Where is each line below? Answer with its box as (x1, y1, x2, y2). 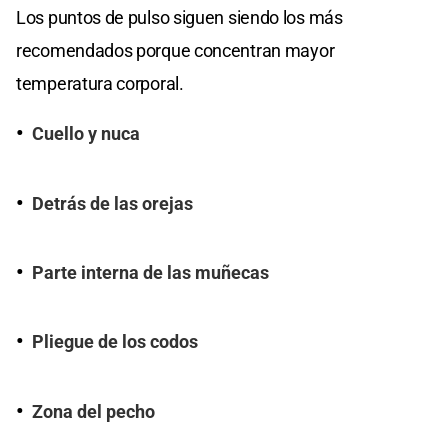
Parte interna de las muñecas (32, 263, 269, 284)
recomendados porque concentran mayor (16, 40, 335, 62)
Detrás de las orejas (32, 193, 193, 214)
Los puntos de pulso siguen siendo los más (16, 7, 343, 29)
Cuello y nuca (32, 124, 140, 145)
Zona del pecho (32, 401, 155, 422)
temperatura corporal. (16, 73, 184, 95)
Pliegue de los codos (32, 332, 198, 353)
